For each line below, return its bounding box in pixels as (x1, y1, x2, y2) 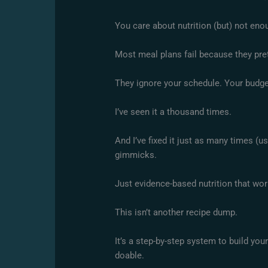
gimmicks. (115, 149, 157, 160)
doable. (115, 249, 145, 261)
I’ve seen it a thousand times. (115, 106, 232, 117)
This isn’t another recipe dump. (115, 206, 238, 218)
